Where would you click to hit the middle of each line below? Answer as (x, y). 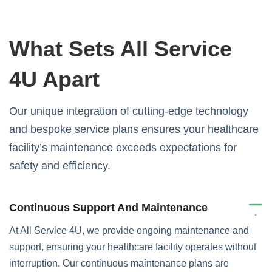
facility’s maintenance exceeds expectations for (123, 148)
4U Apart (54, 80)
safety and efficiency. (60, 166)
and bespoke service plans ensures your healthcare (134, 130)
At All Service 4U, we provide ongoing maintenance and (129, 231)
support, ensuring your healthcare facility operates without (133, 247)
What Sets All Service (121, 49)
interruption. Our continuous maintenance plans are (119, 263)
